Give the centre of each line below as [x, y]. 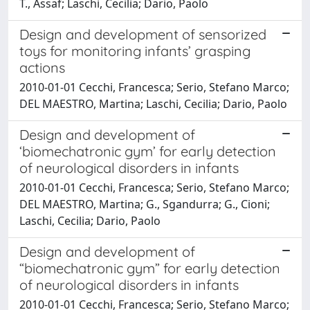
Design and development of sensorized [143, 34]
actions [42, 67]
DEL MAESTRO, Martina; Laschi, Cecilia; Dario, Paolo [153, 103]
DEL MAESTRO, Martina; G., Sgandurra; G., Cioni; [145, 204]
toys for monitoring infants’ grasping [135, 51]
